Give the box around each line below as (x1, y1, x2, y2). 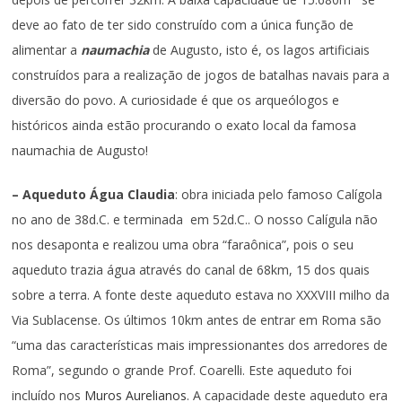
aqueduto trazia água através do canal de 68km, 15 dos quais (12, 260, 371, 278)
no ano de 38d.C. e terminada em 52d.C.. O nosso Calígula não (12, 210, 379, 228)
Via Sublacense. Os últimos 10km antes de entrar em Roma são (12, 310, 382, 328)
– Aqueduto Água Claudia (12, 185, 176, 203)
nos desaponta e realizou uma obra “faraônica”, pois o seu (12, 235, 354, 253)
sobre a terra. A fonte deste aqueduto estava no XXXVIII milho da (12, 285, 390, 303)
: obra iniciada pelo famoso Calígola (175, 185, 383, 203)
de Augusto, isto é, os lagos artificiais (149, 40, 371, 58)
